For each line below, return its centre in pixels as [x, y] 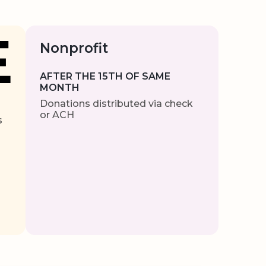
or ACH [57, 115]
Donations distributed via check [117, 104]
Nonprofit [74, 48]
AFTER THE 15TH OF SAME [105, 76]
